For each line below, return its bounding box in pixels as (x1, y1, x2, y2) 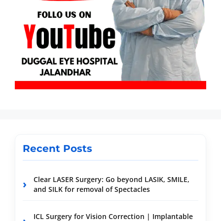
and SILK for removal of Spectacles (34, 184, 150, 194)
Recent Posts (23, 143, 92, 155)
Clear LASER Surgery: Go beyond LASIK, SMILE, (34, 175, 189, 184)
